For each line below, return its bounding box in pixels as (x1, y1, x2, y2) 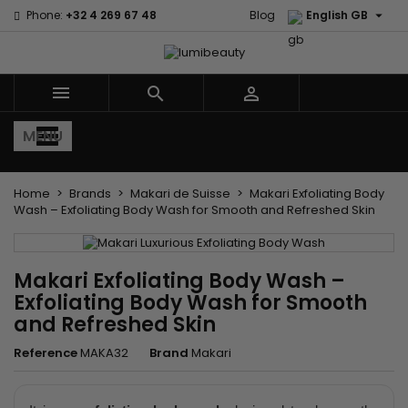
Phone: (26, 7, 63, 23)
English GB (306, 7, 368, 23)
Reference (14, 343, 77, 362)
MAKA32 (80, 343, 128, 362)
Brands (69, 185, 111, 203)
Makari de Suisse (130, 185, 230, 203)
